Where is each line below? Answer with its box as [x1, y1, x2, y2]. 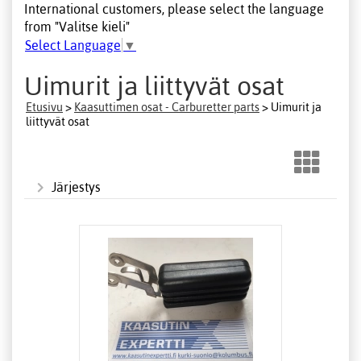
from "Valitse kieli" [24, 19, 130, 34]
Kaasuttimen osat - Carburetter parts [74, 100, 259, 114]
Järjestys [52, 179, 101, 194]
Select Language [25, 38, 121, 53]
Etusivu [26, 100, 63, 114]
